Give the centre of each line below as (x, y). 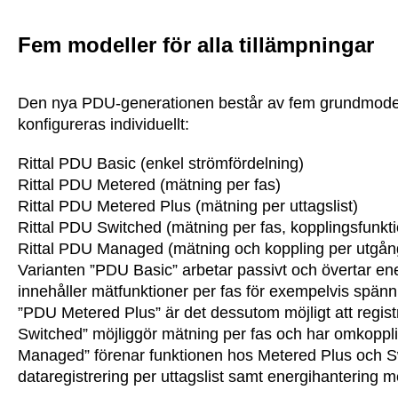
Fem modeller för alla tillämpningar (196, 45)
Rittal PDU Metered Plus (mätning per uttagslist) (188, 206)
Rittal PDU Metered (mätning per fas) (149, 185)
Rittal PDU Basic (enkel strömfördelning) (161, 163)
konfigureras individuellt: (103, 124)
